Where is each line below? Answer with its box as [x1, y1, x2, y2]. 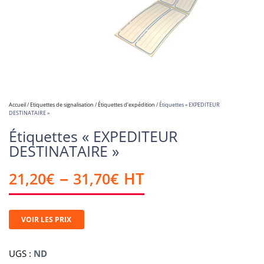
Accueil [9, 101, 26, 109]
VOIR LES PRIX [21, 214, 72, 225]
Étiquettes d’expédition [98, 101, 155, 109]
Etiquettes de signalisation [30, 101, 94, 109]
